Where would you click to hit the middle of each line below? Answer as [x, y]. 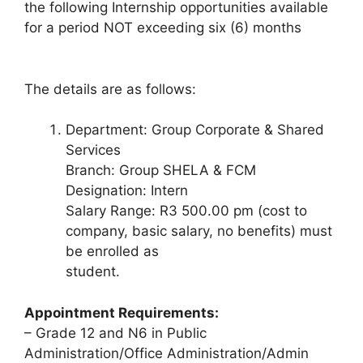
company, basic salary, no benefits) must [199, 231]
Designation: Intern [127, 191]
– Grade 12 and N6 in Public [115, 333]
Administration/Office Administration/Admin [167, 353]
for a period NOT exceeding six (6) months [163, 28]
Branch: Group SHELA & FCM [161, 171]
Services [93, 150]
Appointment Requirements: [122, 312]
